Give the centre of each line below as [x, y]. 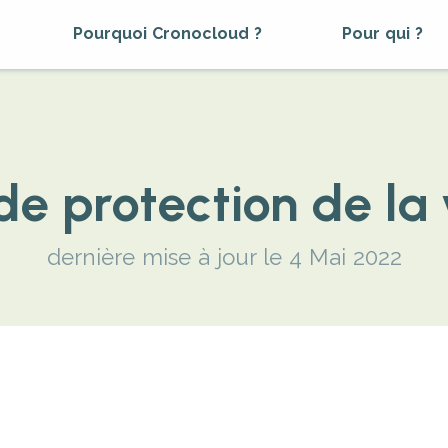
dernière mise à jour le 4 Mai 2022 [224, 256]
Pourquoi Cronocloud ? [167, 34]
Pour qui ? [382, 34]
